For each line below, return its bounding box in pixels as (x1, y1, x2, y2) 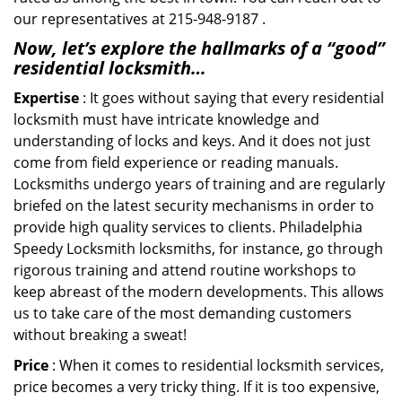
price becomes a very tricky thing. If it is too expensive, (13, 377, 380, 397)
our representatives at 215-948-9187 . (13, 9, 266, 29)
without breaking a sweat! (13, 325, 187, 345)
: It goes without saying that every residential (79, 88, 384, 108)
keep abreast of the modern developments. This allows (13, 282, 384, 301)
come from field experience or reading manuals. (13, 153, 338, 172)
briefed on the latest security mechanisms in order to (13, 196, 374, 215)
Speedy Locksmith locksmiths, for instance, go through (13, 239, 383, 258)
